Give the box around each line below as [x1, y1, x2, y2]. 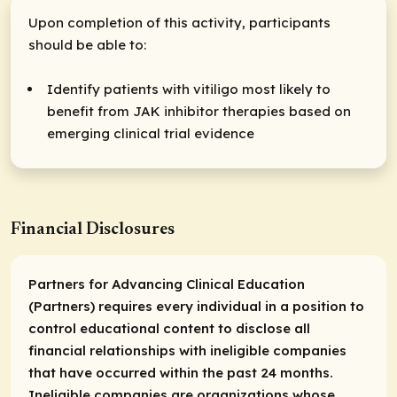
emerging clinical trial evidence [47, 125, 254, 143]
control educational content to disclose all [28, 319, 310, 337]
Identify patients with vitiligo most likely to [47, 81, 331, 98]
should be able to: [28, 36, 146, 54]
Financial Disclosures [11, 220, 175, 238]
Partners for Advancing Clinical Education [28, 275, 305, 292]
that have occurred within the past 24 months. [28, 363, 333, 381]
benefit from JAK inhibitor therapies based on [47, 103, 351, 121]
